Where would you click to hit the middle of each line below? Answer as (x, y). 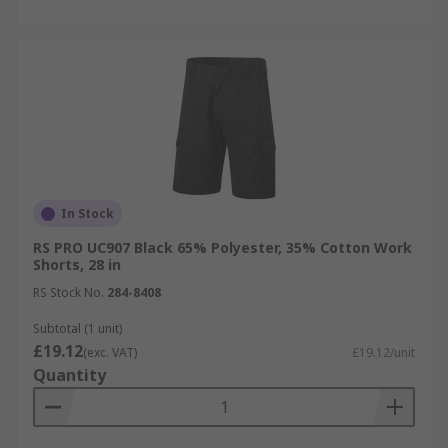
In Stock (87, 213)
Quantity (69, 375)
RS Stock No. (68, 292)
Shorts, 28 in (77, 264)
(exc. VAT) (110, 352)
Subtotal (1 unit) (77, 328)
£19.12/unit (383, 352)
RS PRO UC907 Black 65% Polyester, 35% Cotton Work (222, 247)
